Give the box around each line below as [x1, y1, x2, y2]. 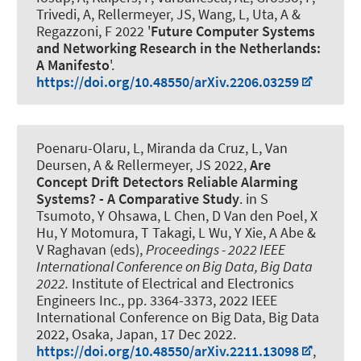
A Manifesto [36, 56, 110, 75]
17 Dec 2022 [160, 325, 233, 344]
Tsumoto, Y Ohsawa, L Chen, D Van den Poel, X [36, 206, 317, 226]
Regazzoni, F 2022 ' [36, 22, 151, 41]
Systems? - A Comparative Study [36, 189, 239, 209]
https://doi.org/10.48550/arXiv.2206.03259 [36, 73, 299, 92]
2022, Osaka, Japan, [36, 325, 160, 344]
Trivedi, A [36, 5, 91, 24]
